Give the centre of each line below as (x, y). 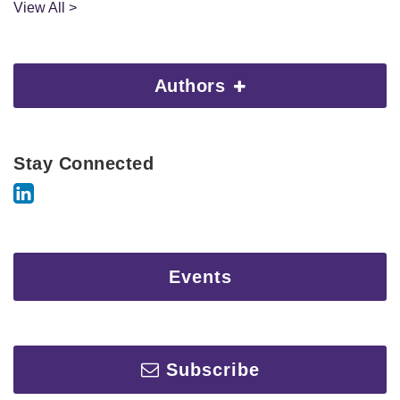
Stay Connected (83, 163)
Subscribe (212, 369)
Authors (192, 85)
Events (200, 276)
